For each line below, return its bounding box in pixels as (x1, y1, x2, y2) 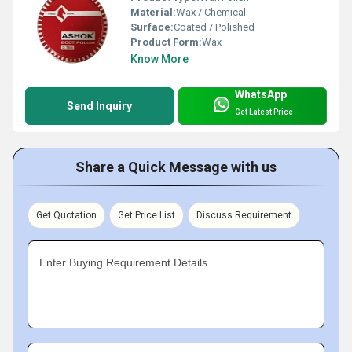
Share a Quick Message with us (75, 158, 277, 175)
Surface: (130, 20, 174, 33)
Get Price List (118, 209, 175, 221)
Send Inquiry (67, 99, 132, 112)
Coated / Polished (174, 20, 255, 33)
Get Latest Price (235, 108, 293, 117)
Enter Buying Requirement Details (39, 255, 207, 269)
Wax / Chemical (176, 5, 246, 18)
